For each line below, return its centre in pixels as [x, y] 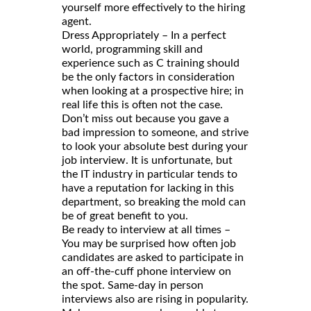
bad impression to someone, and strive [155, 133]
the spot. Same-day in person [133, 286]
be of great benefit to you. [125, 216]
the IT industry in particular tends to [150, 175]
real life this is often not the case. [142, 105]
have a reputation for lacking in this [148, 188]
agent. [77, 22]
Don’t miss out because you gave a [145, 119]
